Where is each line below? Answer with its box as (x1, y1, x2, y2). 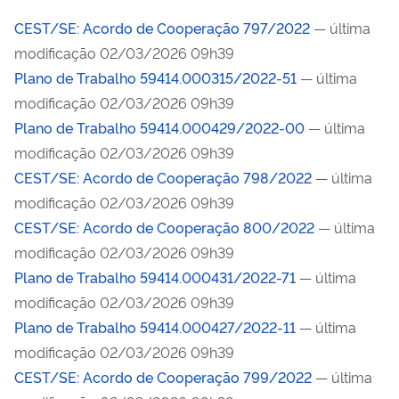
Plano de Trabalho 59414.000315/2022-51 (14, 67, 297, 87)
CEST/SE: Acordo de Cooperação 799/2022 (14, 366, 312, 387)
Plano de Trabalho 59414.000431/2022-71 (14, 266, 296, 287)
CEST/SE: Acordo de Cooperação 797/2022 (14, 17, 310, 37)
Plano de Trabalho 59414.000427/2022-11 (14, 316, 296, 337)
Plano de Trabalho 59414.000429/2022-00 (14, 117, 305, 137)
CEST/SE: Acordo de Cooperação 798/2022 (14, 167, 312, 187)
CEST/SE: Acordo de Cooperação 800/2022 (14, 216, 314, 237)
